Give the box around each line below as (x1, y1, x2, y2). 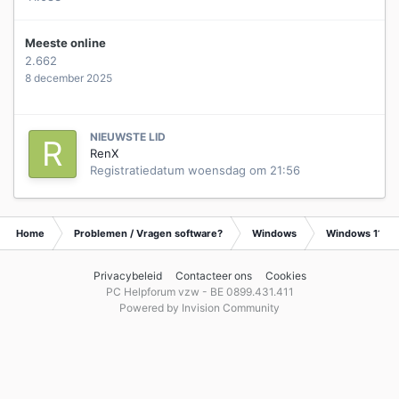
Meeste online (25, 36, 106, 51)
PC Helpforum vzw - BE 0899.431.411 (105, 285, 294, 299)
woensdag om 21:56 (188, 163, 300, 178)
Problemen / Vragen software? (74, 227, 223, 240)
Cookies (265, 269, 306, 283)
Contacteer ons (175, 269, 252, 283)
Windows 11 (326, 227, 382, 240)
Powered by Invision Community (119, 301, 280, 315)
